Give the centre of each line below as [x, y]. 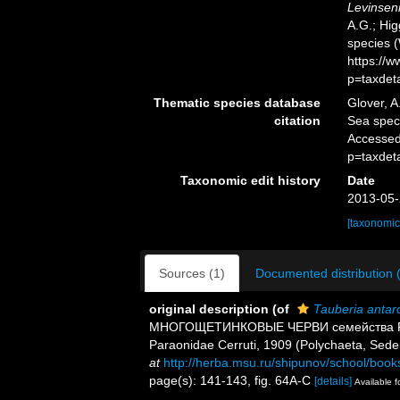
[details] [333, 381]
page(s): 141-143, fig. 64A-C [232, 380]
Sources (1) [192, 273]
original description [209, 308]
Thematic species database [237, 102]
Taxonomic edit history [250, 180]
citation [297, 120]
